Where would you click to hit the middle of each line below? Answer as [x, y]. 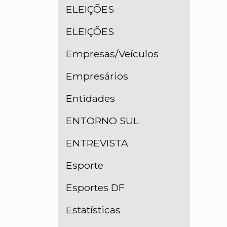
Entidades [90, 98]
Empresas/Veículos [112, 54]
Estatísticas [93, 210]
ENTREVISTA [97, 143]
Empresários [97, 76]
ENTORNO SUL [102, 121]
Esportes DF [95, 187]
